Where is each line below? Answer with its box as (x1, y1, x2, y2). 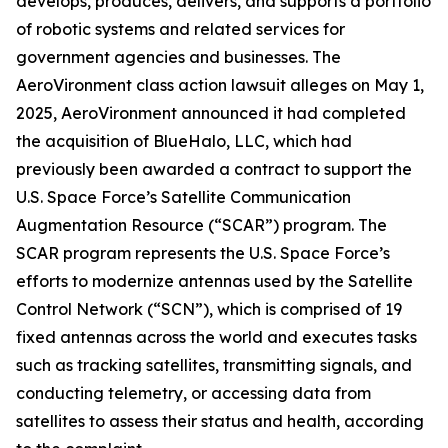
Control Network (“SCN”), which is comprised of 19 (16, 299, 402, 319)
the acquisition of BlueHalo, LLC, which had (16, 131, 352, 151)
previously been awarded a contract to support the (16, 159, 412, 179)
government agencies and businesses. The (16, 47, 341, 67)
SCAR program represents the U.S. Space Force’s (16, 243, 390, 263)
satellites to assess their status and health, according (16, 411, 424, 431)
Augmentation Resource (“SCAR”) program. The (16, 215, 387, 235)
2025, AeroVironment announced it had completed (16, 103, 406, 123)
